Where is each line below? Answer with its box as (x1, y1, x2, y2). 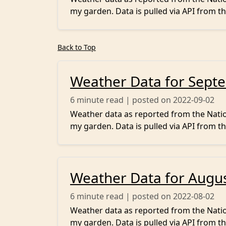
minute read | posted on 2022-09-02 (77, 94, 214, 105)
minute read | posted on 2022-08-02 (77, 191, 214, 202)
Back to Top (58, 42, 96, 52)
